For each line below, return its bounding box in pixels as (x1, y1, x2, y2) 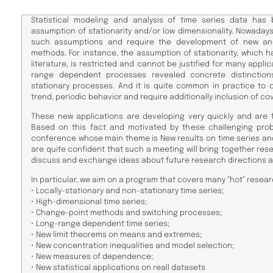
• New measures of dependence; (31, 253, 153, 261)
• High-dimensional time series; (31, 198, 147, 207)
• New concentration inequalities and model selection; (31, 242, 234, 250)
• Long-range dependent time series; (31, 220, 169, 229)
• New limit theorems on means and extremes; (31, 231, 202, 239)
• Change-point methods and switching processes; (31, 209, 222, 218)
